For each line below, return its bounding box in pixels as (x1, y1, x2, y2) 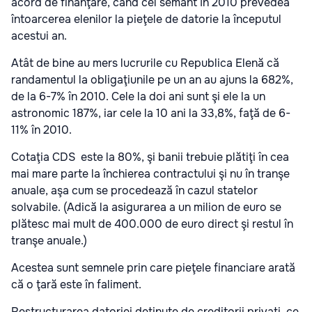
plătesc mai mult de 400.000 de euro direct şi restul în (11, 217, 293, 231)
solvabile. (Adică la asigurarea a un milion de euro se (11, 200, 281, 214)
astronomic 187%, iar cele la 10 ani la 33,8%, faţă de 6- (11, 106, 290, 120)
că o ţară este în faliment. (11, 277, 141, 292)
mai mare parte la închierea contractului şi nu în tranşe (11, 166, 290, 181)
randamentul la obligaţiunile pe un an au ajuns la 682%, (11, 72, 293, 87)
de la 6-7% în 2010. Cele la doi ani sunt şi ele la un (11, 89, 265, 104)
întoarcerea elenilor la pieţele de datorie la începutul (11, 12, 281, 26)
